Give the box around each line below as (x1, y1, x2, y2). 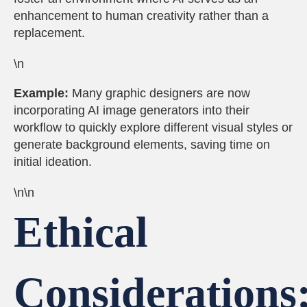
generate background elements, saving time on (14, 138, 270, 151)
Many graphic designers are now (69, 86, 250, 100)
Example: (14, 86, 69, 100)
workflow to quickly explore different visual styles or (14, 121, 293, 134)
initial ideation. (14, 155, 92, 169)
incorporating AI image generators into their (14, 103, 249, 117)
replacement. (14, 26, 85, 40)
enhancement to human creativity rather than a (14, 9, 269, 23)
